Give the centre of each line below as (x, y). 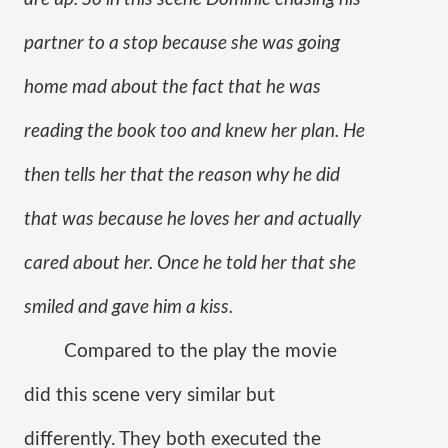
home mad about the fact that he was (172, 87)
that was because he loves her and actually (192, 219)
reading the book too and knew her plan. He (194, 131)
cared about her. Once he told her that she (190, 263)
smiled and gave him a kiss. (128, 307)
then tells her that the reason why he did (182, 175)
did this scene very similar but (149, 395)
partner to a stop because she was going (182, 43)
